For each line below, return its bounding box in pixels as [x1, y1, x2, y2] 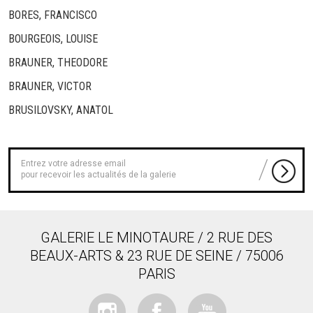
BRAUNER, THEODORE [8, 55, 108, 69]
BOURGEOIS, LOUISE [8, 31, 98, 45]
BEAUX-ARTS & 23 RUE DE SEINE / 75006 [29, 247, 284, 264]
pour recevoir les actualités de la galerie [21, 169, 176, 180]
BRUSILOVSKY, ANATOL [8, 103, 113, 117]
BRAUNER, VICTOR [8, 79, 92, 93]
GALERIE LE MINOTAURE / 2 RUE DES [41, 228, 272, 246]
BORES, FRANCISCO [8, 8, 97, 22]
